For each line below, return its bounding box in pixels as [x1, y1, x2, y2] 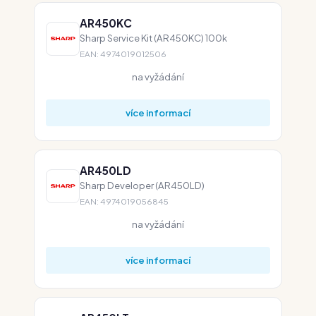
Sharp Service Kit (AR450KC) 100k [80, 32, 227, 44]
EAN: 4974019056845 [80, 196, 169, 207]
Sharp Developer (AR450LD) [80, 179, 205, 191]
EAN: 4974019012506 [80, 49, 166, 59]
